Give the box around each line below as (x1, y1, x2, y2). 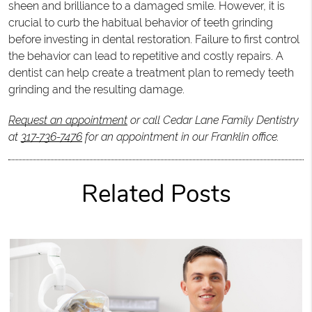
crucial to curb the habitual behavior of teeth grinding (8, 16, 273, 29)
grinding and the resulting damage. (8, 83, 185, 96)
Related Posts (81, 178, 231, 210)
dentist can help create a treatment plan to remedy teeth (8, 66, 294, 79)
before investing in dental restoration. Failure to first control (8, 33, 299, 46)
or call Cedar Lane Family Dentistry (127, 114, 299, 127)
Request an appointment (8, 114, 127, 127)
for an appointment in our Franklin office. (81, 130, 279, 143)
